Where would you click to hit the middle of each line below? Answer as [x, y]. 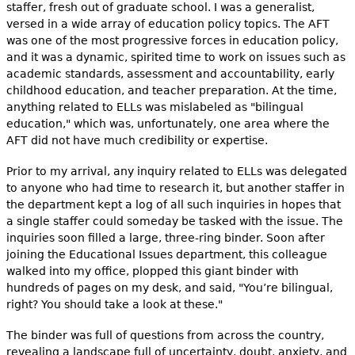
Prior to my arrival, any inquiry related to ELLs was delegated [176, 171]
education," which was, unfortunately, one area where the [168, 123]
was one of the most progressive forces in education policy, [172, 40]
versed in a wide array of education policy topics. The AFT [168, 23]
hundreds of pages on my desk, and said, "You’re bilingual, [169, 287]
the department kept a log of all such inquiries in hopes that [173, 204]
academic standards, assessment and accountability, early [170, 73]
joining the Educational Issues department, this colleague [166, 254]
